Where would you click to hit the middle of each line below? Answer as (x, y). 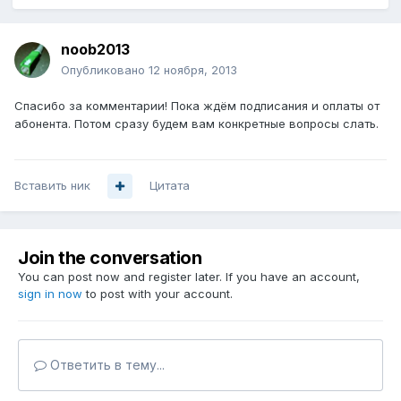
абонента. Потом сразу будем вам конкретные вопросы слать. (196, 124)
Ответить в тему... (106, 365)
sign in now (50, 294)
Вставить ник (52, 186)
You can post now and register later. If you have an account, (189, 277)
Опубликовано (105, 70)
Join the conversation (110, 258)
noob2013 (95, 50)
